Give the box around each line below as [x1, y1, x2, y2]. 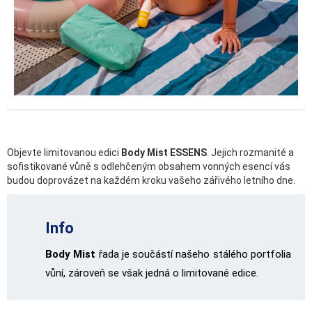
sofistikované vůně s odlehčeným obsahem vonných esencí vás [7, 160, 290, 172]
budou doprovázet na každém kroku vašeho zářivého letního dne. [7, 174, 297, 186]
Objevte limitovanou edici [7, 146, 121, 158]
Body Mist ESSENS [121, 146, 207, 158]
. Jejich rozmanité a [207, 146, 294, 158]
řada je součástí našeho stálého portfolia [95, 247, 292, 260]
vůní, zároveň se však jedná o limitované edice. [45, 266, 258, 279]
